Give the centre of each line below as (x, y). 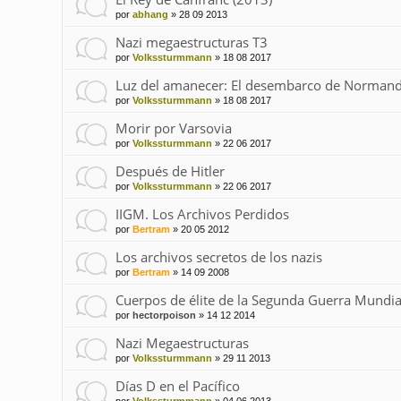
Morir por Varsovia (173, 128)
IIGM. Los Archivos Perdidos (202, 214)
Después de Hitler (170, 171)
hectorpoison (164, 316)
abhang (150, 15)
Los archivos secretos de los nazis (218, 257)
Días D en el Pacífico (177, 386)
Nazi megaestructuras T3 (191, 43)
